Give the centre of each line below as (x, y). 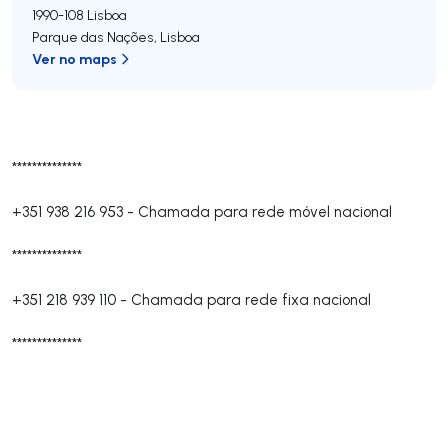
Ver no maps (74, 58)
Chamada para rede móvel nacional (265, 211)
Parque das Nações (93, 37)
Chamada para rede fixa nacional (251, 299)
